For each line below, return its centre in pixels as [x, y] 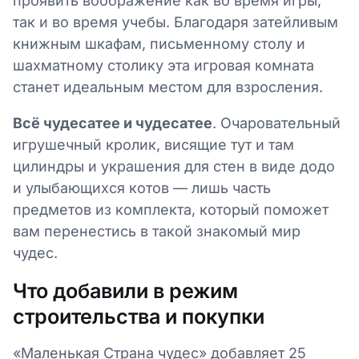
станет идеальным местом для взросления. [168, 87]
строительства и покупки [139, 316]
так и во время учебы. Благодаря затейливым [175, 22]
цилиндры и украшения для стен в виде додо [174, 166]
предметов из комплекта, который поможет [171, 209]
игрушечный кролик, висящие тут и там [153, 144]
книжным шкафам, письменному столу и [159, 43]
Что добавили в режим [125, 290]
